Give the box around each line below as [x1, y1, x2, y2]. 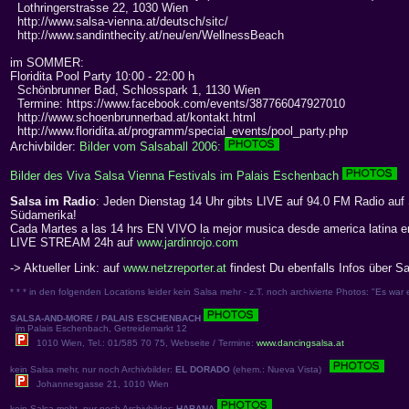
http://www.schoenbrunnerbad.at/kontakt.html [10, 110, 256, 125]
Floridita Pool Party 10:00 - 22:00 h [10, 69, 194, 84]
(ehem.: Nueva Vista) [230, 364, 330, 375]
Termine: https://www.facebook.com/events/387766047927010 [10, 97, 345, 111]
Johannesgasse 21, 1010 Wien [28, 379, 169, 390]
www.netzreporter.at [123, 261, 226, 276]
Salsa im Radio [10, 194, 96, 209]
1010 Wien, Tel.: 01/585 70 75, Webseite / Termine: [28, 338, 257, 349]
